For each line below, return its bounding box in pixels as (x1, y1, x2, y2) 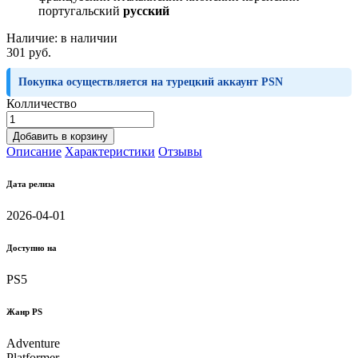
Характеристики (65, 144, 155, 158)
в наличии (61, 30, 117, 45)
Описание (6, 144, 62, 158)
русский (123, 3, 169, 18)
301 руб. (6, 45, 51, 59)
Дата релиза (6, 178, 55, 189)
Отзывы (158, 144, 202, 158)
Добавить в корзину (13, 129, 108, 142)
